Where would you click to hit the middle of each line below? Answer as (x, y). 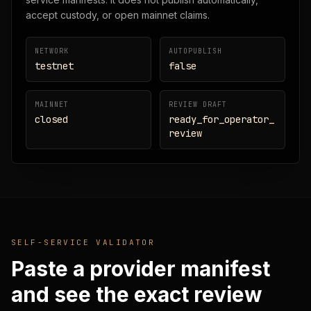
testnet (54, 66)
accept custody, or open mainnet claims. (118, 15)
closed (51, 119)
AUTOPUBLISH (195, 51)
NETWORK (52, 51)
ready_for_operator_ (221, 119)
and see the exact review (137, 294)
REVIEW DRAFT (198, 104)
